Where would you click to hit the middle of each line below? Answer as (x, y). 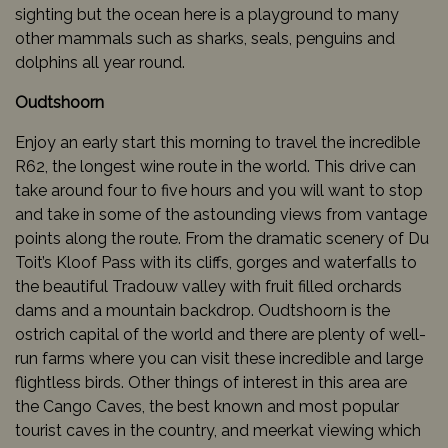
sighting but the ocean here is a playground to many (207, 14)
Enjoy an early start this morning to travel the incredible (217, 142)
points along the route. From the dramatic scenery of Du (222, 238)
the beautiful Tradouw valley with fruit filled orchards (208, 286)
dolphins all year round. (100, 62)
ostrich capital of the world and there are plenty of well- (220, 334)
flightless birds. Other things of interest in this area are (211, 382)
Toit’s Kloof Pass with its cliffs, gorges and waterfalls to (216, 262)
